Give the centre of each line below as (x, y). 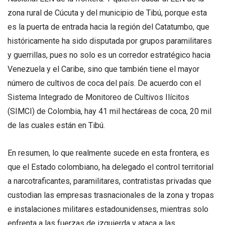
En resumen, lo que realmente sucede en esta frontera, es (108, 153)
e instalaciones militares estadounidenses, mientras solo (108, 209)
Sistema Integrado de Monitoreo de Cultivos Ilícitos (98, 97)
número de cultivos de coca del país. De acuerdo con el (104, 83)
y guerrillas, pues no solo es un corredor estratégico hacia (109, 55)
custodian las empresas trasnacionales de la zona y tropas (111, 195)
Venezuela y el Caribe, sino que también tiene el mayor (103, 69)
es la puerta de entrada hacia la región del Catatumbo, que (108, 27)
